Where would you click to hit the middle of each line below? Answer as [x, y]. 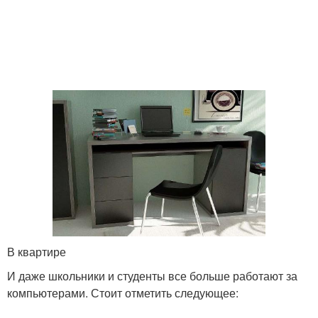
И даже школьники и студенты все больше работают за [152, 275]
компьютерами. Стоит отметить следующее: [123, 292]
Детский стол [83, 52]
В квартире [37, 251]
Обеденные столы [235, 52]
